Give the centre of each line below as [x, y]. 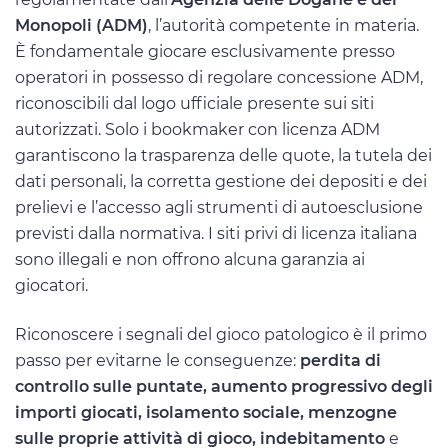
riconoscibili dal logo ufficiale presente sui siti [194, 103]
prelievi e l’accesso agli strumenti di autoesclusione [219, 207]
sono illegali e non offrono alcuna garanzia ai [190, 259]
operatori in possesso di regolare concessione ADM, [219, 77]
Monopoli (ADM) [81, 25]
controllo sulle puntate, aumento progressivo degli [224, 387]
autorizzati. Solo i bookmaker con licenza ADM [197, 129]
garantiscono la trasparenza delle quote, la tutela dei [223, 155]
